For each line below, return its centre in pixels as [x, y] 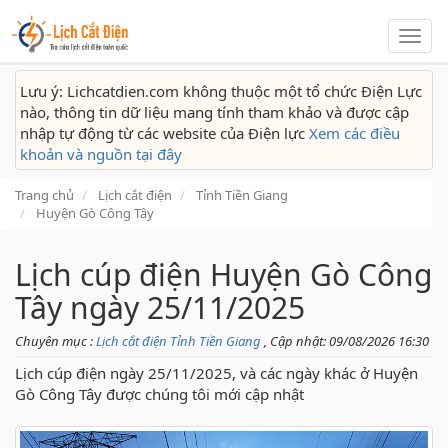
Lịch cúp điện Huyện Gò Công [223, 274]
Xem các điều [354, 133]
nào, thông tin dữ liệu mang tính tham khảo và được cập [214, 112]
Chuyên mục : [55, 341]
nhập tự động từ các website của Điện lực [164, 133]
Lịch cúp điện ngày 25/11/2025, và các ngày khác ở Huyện [216, 373]
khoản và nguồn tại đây [101, 154]
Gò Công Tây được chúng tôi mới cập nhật [159, 394]
